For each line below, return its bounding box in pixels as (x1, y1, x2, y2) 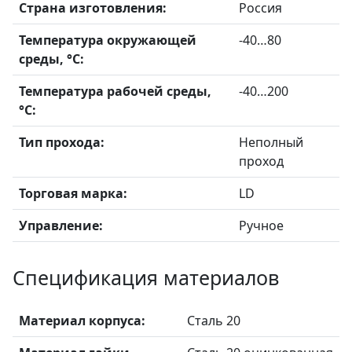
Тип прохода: (19, 134, 104, 151)
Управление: (19, 217, 103, 234)
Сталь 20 (187, 312, 240, 329)
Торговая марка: (19, 185, 127, 202)
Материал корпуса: (19, 312, 145, 329)
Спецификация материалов (13, 264, 279, 291)
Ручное (239, 217, 284, 234)
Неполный (239, 134, 303, 151)
